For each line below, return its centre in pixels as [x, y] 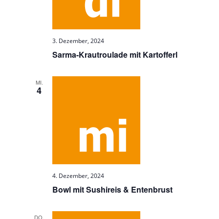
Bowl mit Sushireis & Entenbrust [113, 189]
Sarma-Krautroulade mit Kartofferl [115, 55]
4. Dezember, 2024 [78, 176]
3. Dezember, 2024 [78, 41]
